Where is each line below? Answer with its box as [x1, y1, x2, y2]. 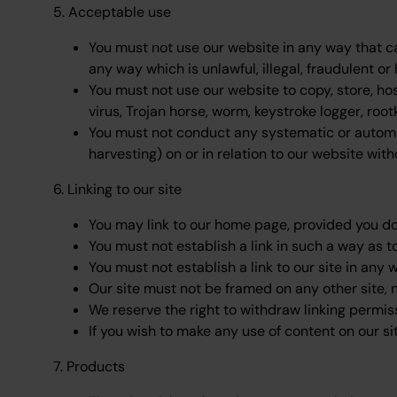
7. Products [53, 357, 125, 376]
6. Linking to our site [53, 180, 182, 198]
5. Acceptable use [53, 3, 171, 21]
